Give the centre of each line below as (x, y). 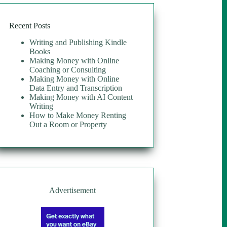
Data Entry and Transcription (76, 88)
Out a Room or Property (68, 125)
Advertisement (72, 191)
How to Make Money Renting (78, 116)
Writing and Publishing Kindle (78, 43)
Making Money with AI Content (81, 97)
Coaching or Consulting (68, 70)
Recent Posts (30, 26)
